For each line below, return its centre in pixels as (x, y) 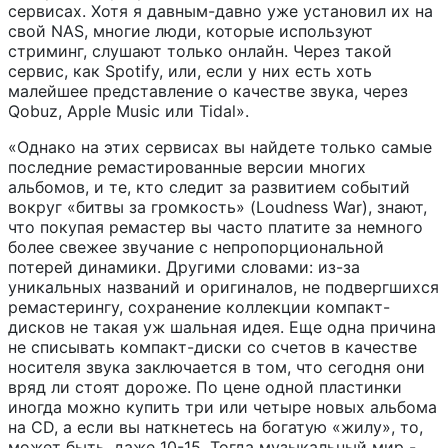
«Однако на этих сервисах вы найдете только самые (220, 147)
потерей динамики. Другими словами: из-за (184, 267)
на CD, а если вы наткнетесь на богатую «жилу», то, (215, 427)
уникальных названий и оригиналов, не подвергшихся (223, 287)
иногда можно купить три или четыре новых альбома (222, 407)
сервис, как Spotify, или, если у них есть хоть (190, 71)
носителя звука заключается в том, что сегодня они (216, 367)
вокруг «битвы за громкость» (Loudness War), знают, (217, 207)
